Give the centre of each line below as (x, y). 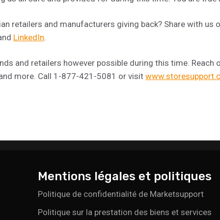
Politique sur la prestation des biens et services (125, 212)
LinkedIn (29, 37)
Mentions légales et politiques (125, 176)
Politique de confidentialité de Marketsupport (121, 194)
